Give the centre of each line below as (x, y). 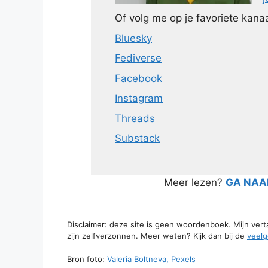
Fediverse (138, 58)
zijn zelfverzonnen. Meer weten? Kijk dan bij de (157, 236)
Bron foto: (87, 259)
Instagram (139, 98)
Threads (135, 118)
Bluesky (133, 38)
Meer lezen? (195, 182)
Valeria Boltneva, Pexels (151, 259)
